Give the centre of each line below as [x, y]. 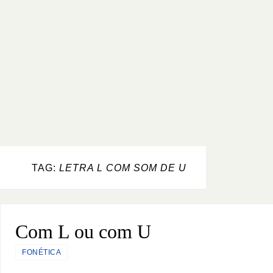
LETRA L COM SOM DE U [123, 168]
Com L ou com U [83, 231]
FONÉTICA [42, 252]
